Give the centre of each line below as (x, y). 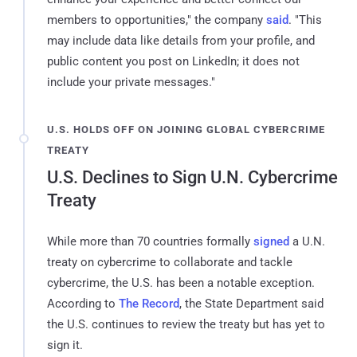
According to (83, 303)
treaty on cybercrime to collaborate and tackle (170, 262)
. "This (305, 20)
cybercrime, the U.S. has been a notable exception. (181, 282)
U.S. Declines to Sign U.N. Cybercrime (192, 177)
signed (271, 241)
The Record (149, 303)
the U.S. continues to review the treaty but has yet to (186, 324)
